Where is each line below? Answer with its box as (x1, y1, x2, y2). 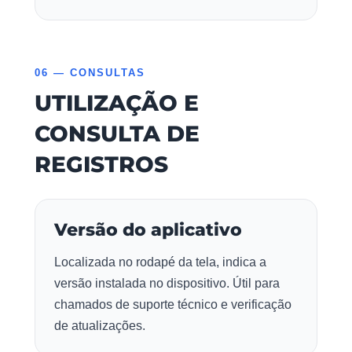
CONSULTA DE (35, 120, 200, 148)
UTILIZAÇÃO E (35, 90, 199, 117)
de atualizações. (54, 319, 145, 333)
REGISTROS (35, 151, 168, 178)
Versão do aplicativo (54, 219, 242, 241)
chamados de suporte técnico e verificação (54, 298, 291, 312)
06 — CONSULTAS (35, 67, 145, 79)
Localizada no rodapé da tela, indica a (54, 255, 266, 269)
